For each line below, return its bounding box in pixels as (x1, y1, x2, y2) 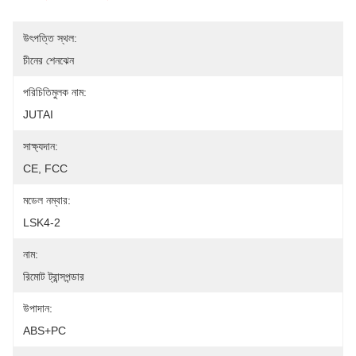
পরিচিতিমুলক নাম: (23, 86, 87, 99)
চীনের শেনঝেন (23, 54, 74, 67)
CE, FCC (23, 162, 68, 175)
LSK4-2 (23, 216, 60, 229)
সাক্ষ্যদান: (23, 140, 58, 153)
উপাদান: (23, 302, 52, 315)
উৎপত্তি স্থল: (23, 32, 77, 44)
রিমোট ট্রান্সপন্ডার (23, 270, 84, 283)
